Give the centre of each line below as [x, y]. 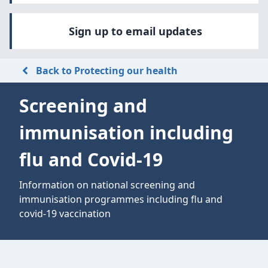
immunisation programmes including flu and [121, 199]
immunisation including [126, 133]
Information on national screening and [107, 185]
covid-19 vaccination [65, 214]
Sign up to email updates [135, 31]
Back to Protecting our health [107, 71]
